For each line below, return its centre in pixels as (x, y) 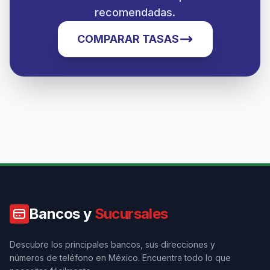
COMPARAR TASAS (128, 39)
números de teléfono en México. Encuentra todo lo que (120, 258)
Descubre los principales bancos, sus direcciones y (112, 244)
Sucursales (131, 214)
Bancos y (62, 214)
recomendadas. (135, 12)
